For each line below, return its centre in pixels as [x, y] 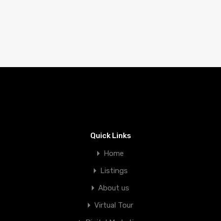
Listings [114, 171]
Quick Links [110, 136]
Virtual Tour [114, 205]
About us [114, 188]
